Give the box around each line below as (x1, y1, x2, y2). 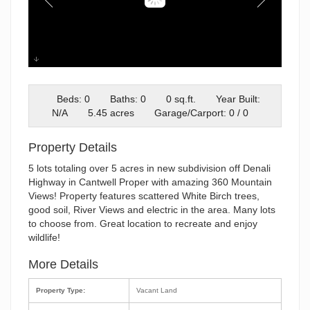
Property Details (28, 140, 117, 154)
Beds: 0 (57, 93, 90, 104)
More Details (28, 257, 98, 271)
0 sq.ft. (166, 93, 196, 104)
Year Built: (216, 93, 260, 104)
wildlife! (28, 231, 60, 243)
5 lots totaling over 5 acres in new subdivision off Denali (28, 162, 271, 174)
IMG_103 (42, 78, 83, 90)
